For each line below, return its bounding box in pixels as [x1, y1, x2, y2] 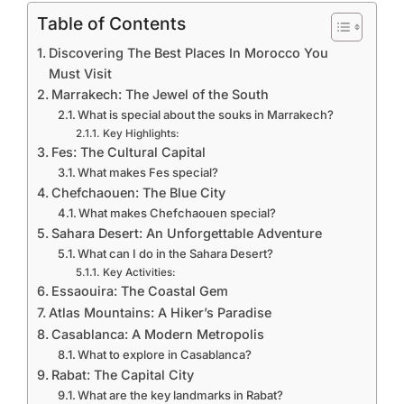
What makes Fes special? [78, 165, 219, 179]
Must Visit [48, 66, 112, 81]
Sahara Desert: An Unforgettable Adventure [50, 225, 322, 241]
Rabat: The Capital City [50, 367, 194, 382]
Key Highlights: [102, 127, 179, 140]
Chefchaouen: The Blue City [50, 185, 225, 200]
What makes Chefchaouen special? [78, 206, 277, 220]
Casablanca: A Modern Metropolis [50, 326, 264, 342]
